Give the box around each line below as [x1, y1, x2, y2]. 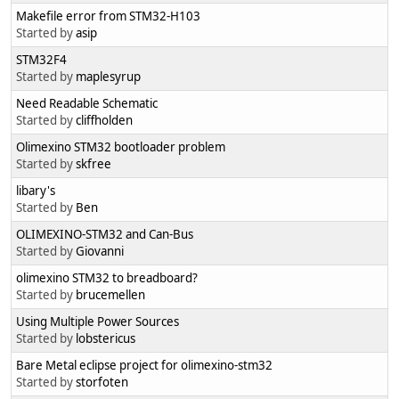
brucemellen [76, 287, 145, 304]
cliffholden [76, 112, 133, 129]
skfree [76, 156, 111, 173]
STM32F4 [16, 52, 67, 69]
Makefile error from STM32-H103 [16, 8, 200, 25]
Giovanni [76, 243, 124, 260]
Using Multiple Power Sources [16, 313, 179, 330]
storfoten [76, 374, 128, 391]
